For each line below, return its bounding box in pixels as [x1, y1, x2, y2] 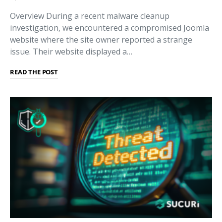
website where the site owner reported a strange [10, 34, 192, 45]
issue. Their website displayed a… [10, 46, 132, 57]
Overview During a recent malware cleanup [10, 10, 169, 21]
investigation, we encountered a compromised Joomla [10, 22, 209, 33]
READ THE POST [10, 67, 58, 76]
